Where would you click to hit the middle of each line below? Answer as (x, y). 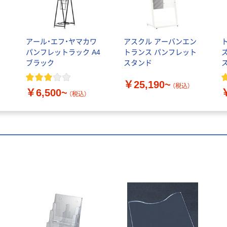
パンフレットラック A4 (63, 52)
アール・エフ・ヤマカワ (61, 42)
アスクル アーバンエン (160, 42)
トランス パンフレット (160, 52)
